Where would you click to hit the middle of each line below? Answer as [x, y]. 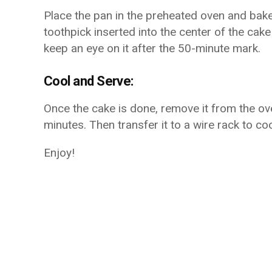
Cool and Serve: [89, 81]
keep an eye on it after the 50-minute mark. [152, 48]
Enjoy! [59, 153]
